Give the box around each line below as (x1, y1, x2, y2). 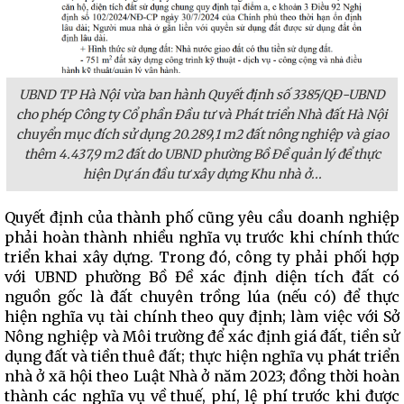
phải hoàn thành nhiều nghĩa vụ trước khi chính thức (5, 228, 399, 246)
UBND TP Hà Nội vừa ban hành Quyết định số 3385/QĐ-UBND (19, 87, 385, 103)
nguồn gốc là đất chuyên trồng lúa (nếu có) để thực (5, 288, 399, 306)
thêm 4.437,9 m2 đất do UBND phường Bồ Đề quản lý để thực (23, 146, 381, 162)
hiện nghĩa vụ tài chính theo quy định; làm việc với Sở (5, 308, 399, 326)
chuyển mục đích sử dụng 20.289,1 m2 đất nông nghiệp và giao (15, 126, 389, 142)
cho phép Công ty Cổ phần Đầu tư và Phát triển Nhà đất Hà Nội (16, 106, 388, 123)
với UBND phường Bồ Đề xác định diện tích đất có (5, 268, 399, 286)
